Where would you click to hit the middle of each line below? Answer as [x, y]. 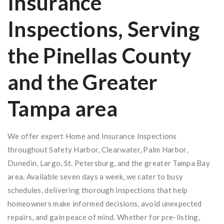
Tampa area [63, 108]
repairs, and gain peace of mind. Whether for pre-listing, [104, 217]
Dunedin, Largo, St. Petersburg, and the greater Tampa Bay [109, 163]
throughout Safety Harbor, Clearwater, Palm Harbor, [98, 149]
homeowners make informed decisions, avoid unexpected [105, 203]
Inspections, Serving [103, 29]
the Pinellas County [99, 55]
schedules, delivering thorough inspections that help [98, 190]
